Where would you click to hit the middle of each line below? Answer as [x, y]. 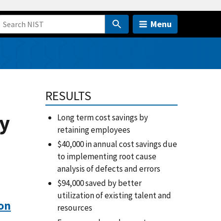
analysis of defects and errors [109, 169]
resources [74, 208]
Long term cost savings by [102, 117]
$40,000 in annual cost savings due [117, 144]
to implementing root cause [107, 157]
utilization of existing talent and [114, 196]
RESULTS [68, 96]
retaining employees [93, 130]
